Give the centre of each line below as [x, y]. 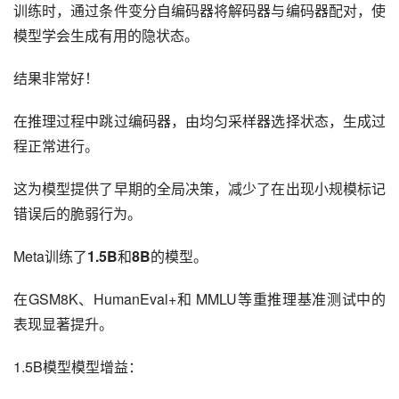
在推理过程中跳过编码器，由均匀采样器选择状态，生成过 [199, 121]
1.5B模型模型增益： [78, 367]
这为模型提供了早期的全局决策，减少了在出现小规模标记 [199, 189]
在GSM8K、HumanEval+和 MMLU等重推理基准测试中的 [199, 299]
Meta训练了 [50, 256]
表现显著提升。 [63, 324]
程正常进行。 [56, 146]
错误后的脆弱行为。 [77, 214]
